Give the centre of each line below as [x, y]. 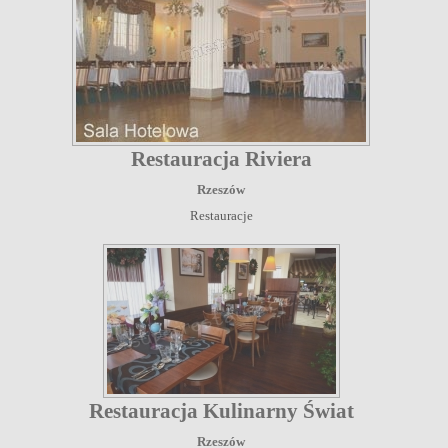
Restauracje [221, 215]
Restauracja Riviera [221, 158]
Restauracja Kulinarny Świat [221, 410]
